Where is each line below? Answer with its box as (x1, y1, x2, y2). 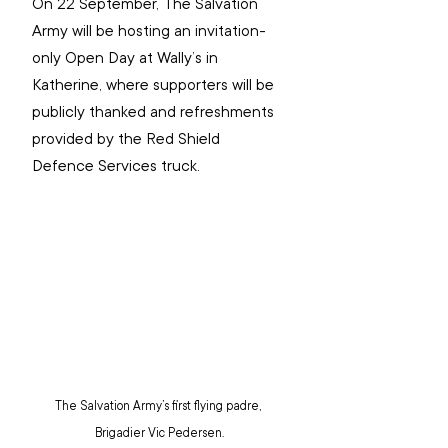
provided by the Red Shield (32, 128, 224, 151)
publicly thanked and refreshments (32, 101, 278, 124)
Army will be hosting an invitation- (32, 20, 266, 43)
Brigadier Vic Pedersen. (94, 424, 224, 441)
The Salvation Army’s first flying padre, (54, 397, 264, 414)
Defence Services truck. (32, 155, 200, 178)
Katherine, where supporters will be (32, 74, 278, 97)
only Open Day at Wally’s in (32, 47, 222, 70)
